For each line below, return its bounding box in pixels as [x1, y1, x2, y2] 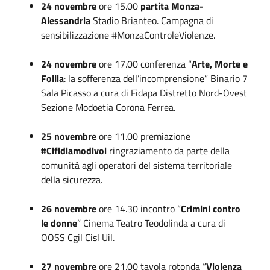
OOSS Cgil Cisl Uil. [41, 230, 115, 245]
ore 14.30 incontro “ [96, 201, 181, 216]
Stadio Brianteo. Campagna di [90, 13, 213, 28]
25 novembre [41, 129, 96, 143]
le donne [41, 216, 77, 230]
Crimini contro [181, 201, 240, 216]
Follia [41, 71, 64, 86]
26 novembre [41, 201, 96, 216]
